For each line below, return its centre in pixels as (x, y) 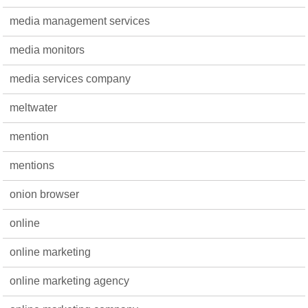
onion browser (45, 194)
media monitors (47, 50)
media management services (80, 21)
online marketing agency (70, 281)
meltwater (34, 108)
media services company (70, 79)
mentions (32, 165)
